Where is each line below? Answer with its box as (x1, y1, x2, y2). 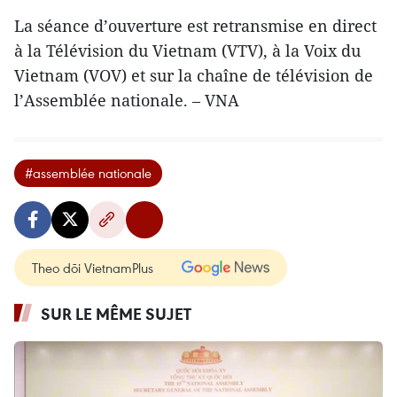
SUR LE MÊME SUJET (41, 302, 191, 324)
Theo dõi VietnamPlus (32, 258, 153, 276)
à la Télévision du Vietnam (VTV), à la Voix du (14, 39, 361, 61)
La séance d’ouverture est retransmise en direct (14, 14, 377, 36)
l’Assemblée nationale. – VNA (14, 89, 239, 111)
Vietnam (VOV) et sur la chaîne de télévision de (14, 64, 373, 86)
